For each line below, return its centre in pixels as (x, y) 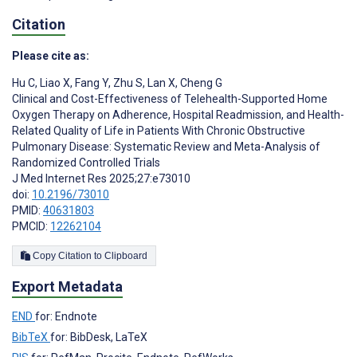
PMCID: (31, 226)
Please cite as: (51, 55)
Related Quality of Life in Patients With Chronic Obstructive (159, 130)
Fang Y (90, 82)
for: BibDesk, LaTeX (99, 337)
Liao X (54, 82)
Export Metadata (67, 287)
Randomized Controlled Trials (86, 162)
